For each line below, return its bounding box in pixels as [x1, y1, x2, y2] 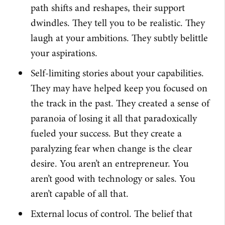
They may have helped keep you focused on [30, 81, 207, 95]
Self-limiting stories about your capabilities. [30, 66, 204, 80]
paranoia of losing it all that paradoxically [30, 111, 197, 126]
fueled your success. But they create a [30, 127, 182, 141]
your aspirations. [30, 46, 97, 60]
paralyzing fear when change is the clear [30, 142, 192, 156]
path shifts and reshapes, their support [30, 1, 185, 15]
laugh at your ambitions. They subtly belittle [30, 31, 208, 45]
